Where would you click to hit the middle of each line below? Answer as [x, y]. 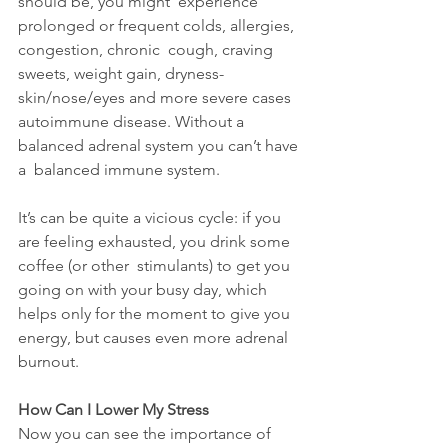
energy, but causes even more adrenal [155, 338]
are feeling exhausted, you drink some [156, 242]
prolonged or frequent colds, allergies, [158, 26]
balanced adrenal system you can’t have [160, 146]
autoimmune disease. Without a [133, 122]
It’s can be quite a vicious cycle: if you [151, 218]
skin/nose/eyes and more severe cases [156, 98]
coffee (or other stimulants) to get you [156, 266]
